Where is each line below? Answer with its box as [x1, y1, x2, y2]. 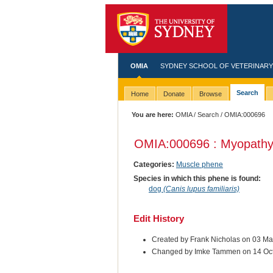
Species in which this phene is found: [133, 174, 261, 183]
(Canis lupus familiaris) [163, 184, 239, 193]
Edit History [133, 213, 184, 224]
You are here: [132, 111, 174, 118]
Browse [199, 90, 222, 98]
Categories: [133, 160, 174, 169]
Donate [163, 90, 185, 98]
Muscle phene [175, 160, 223, 169]
